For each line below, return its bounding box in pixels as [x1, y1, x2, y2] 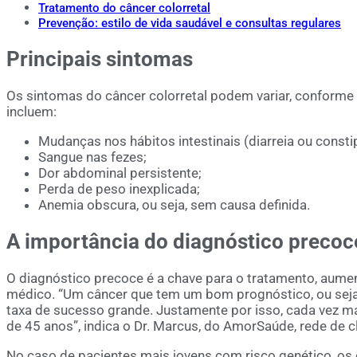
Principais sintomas [6, 46, 193, 71]
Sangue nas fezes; [38, 148, 147, 165]
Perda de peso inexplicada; [38, 180, 200, 197]
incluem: [6, 103, 57, 120]
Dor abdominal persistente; [38, 164, 202, 181]
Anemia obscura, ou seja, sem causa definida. [38, 196, 310, 213]
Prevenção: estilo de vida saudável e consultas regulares [38, 15, 341, 30]
